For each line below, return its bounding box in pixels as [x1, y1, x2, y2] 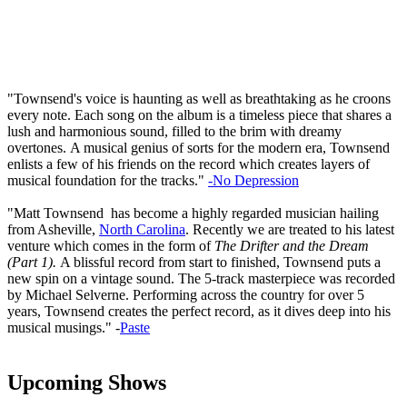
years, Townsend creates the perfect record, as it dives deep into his [7, 303, 391, 319]
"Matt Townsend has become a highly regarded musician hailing [7, 204, 379, 221]
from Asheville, [7, 221, 99, 237]
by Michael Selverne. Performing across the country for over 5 [7, 286, 364, 303]
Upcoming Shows [7, 370, 166, 394]
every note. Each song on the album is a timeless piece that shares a [7, 106, 392, 123]
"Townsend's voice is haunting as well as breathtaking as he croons [7, 90, 391, 106]
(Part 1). [7, 253, 60, 270]
